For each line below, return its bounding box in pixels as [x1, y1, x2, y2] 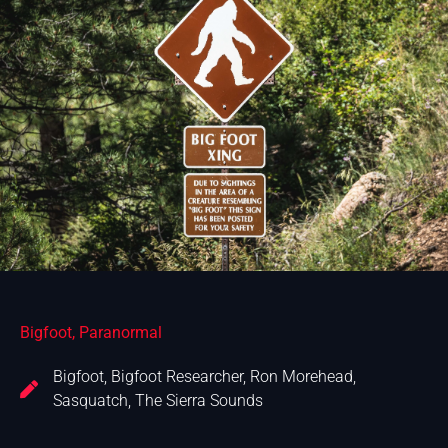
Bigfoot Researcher [111, 367, 243, 386]
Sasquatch [53, 391, 128, 410]
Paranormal [79, 323, 162, 342]
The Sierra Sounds [135, 391, 263, 410]
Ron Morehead [250, 367, 353, 386]
